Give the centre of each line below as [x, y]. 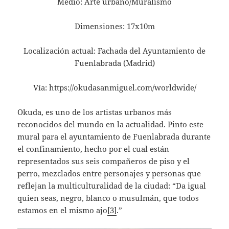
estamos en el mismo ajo [63, 210]
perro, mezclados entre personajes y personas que [109, 173]
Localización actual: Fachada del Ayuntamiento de [114, 50]
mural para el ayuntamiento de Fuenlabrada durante [114, 136]
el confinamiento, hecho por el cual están [94, 148]
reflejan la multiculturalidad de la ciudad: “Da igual [112, 185]
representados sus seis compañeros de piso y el [104, 161]
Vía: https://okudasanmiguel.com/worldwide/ [114, 87]
